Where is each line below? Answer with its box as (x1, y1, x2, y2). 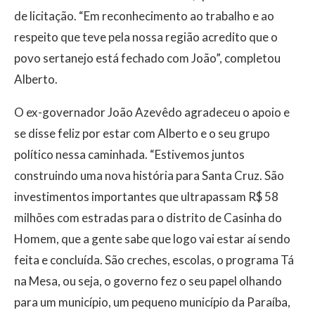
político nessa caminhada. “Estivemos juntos (14, 147, 245, 162)
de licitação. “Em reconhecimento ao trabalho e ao (14, 8, 274, 24)
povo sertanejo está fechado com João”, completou (14, 51, 281, 66)
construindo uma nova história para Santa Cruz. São (14, 168, 284, 184)
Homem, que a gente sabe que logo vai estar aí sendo (14, 231, 290, 247)
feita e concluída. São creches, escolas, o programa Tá (14, 252, 294, 268)
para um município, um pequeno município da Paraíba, (14, 295, 290, 310)
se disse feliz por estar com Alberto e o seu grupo (14, 126, 270, 141)
